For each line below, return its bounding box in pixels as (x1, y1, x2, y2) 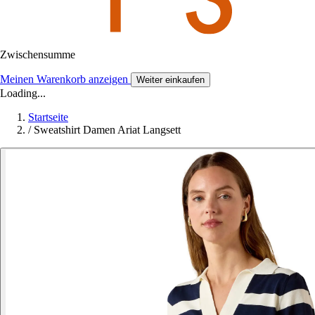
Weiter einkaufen (136, 74, 205, 85)
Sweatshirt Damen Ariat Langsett (34, 123, 181, 136)
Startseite (28, 110, 68, 123)
